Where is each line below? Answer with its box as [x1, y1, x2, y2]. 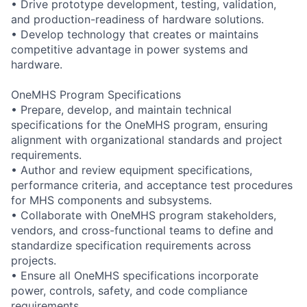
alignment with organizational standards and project [11, 132, 282, 147]
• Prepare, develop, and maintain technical [11, 102, 232, 116]
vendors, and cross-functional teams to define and [11, 223, 273, 237]
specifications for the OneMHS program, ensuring [11, 117, 268, 132]
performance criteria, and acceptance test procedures [11, 177, 293, 192]
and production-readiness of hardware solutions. [11, 12, 264, 26]
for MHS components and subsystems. [11, 193, 212, 207]
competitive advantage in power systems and [11, 42, 248, 56]
